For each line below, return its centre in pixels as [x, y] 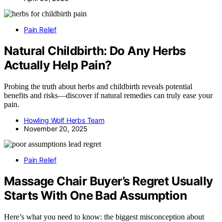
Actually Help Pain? [58, 65]
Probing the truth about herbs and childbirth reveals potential [98, 86]
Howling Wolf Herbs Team [64, 120]
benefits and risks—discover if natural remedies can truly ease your [108, 95]
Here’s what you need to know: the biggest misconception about [104, 217]
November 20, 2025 [56, 128]
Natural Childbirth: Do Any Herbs [95, 51]
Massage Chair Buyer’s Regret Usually [109, 181]
